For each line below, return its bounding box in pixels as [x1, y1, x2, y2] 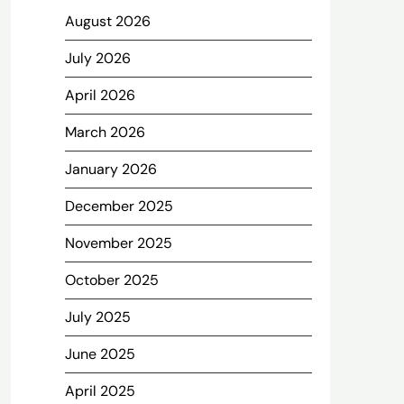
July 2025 [64, 308, 131, 326]
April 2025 [64, 381, 135, 400]
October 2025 [64, 271, 159, 289]
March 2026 [64, 123, 145, 142]
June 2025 [64, 344, 135, 363]
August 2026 [64, 12, 151, 31]
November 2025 [64, 234, 172, 252]
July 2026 [64, 49, 131, 68]
